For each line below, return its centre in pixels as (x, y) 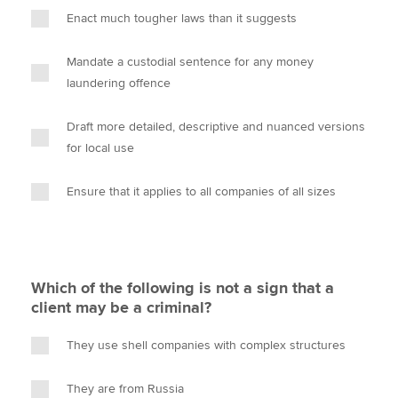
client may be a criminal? (121, 307)
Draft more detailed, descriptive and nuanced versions (216, 127)
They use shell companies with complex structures (206, 345)
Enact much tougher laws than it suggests (182, 18)
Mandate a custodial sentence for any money (190, 62)
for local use (100, 148)
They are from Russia (125, 389)
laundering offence (119, 83)
